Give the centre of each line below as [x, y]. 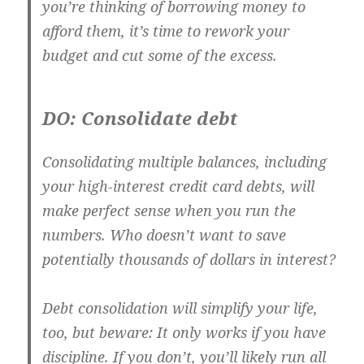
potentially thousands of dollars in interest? [189, 260]
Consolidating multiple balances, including [185, 162]
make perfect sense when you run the [169, 211]
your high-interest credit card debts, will [179, 186]
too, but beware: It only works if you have [184, 333]
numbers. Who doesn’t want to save [165, 235]
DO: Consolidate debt [140, 118]
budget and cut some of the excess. [160, 56]
